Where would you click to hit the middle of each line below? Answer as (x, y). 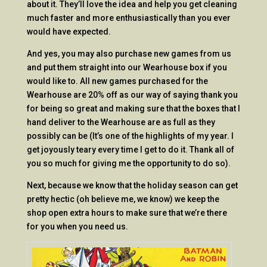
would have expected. (69, 31)
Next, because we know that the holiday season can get (132, 185)
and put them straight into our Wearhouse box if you (127, 67)
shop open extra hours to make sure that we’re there (127, 212)
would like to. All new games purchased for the (117, 81)
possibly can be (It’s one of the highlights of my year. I (130, 136)
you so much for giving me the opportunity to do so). (128, 163)
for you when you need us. (77, 226)
